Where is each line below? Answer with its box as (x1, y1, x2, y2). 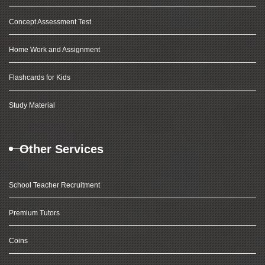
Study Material (9, 101, 55, 109)
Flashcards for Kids (9, 73, 70, 82)
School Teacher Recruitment (9, 181, 100, 189)
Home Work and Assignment (9, 46, 100, 54)
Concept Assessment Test (9, 18, 91, 26)
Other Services (20, 143, 104, 156)
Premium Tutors (9, 209, 60, 217)
